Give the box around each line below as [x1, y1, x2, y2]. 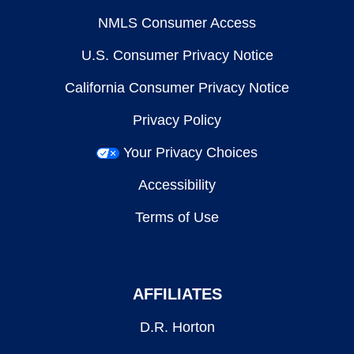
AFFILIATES [132, 285, 222, 303]
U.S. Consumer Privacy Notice [81, 47, 273, 63]
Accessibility [138, 177, 216, 193]
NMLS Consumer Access [98, 15, 256, 31]
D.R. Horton [139, 319, 215, 335]
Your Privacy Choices [123, 145, 258, 160]
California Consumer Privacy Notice [65, 80, 289, 96]
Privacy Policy [133, 112, 221, 128]
